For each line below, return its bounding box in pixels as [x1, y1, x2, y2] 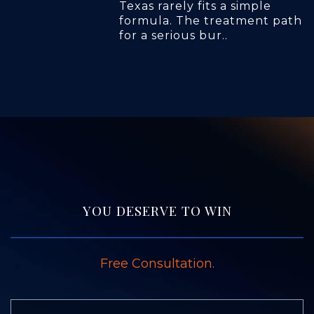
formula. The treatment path [119, 14, 302, 28]
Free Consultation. [100, 256, 214, 272]
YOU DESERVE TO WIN [82, 201, 232, 220]
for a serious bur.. [119, 29, 228, 43]
